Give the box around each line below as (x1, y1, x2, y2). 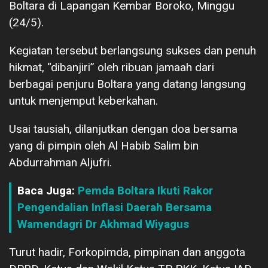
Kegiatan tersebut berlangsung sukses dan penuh (9, 43, 256, 57)
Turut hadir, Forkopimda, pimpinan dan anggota (9, 245, 245, 259)
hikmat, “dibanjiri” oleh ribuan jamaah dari (9, 60, 214, 74)
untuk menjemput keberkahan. (9, 93, 158, 108)
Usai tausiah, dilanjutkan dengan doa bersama (9, 121, 237, 136)
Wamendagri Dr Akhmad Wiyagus (17, 217, 189, 231)
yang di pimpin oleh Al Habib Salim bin (9, 138, 199, 153)
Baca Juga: (17, 183, 78, 197)
